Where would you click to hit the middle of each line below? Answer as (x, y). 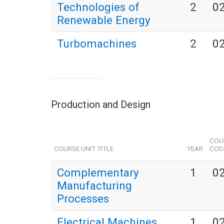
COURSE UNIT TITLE (84, 149)
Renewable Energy (104, 20)
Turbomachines (97, 44)
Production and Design (101, 105)
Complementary (98, 173)
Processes (83, 199)
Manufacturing (94, 186)
